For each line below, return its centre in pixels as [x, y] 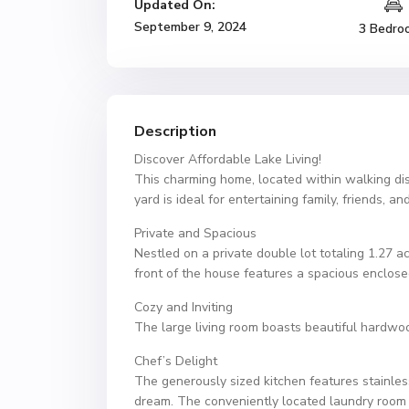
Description [175, 131]
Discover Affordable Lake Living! [228, 159]
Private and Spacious [195, 233]
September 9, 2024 [190, 27]
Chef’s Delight [176, 361]
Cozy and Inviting [184, 307]
